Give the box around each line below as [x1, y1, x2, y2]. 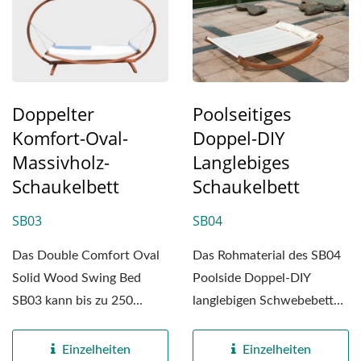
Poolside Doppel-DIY [193, 272, 311, 285]
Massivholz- [12, 150, 110, 175]
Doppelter [12, 102, 94, 127]
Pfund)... [12, 339, 60, 353]
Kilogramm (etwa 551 [12, 317, 133, 330]
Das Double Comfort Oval [12, 249, 160, 263]
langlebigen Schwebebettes [193, 294, 346, 308]
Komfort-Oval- [12, 126, 128, 151]
